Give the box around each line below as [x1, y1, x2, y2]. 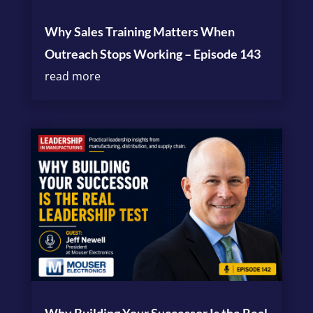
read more [44, 68, 101, 84]
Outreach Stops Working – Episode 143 [44, 45, 261, 61]
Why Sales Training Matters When [44, 23, 235, 39]
